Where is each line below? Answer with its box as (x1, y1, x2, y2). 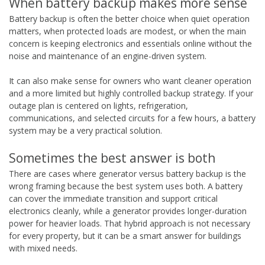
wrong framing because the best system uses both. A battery (9, 180, 243, 192)
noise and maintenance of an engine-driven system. (9, 50, 206, 62)
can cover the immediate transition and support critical (9, 192, 218, 204)
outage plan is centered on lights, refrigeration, (9, 99, 188, 111)
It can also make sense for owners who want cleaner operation (9, 75, 251, 86)
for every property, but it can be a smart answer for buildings (9, 230, 241, 241)
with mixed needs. (9, 242, 77, 254)
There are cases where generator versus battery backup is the (9, 167, 246, 179)
